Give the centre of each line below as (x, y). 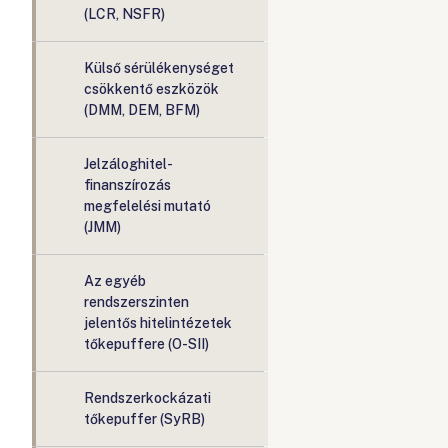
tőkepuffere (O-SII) (146, 344)
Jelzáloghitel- (128, 164)
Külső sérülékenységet (159, 68)
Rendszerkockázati (147, 398)
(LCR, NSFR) (124, 14)
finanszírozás (127, 185)
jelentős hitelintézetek (158, 323)
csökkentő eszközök (151, 89)
